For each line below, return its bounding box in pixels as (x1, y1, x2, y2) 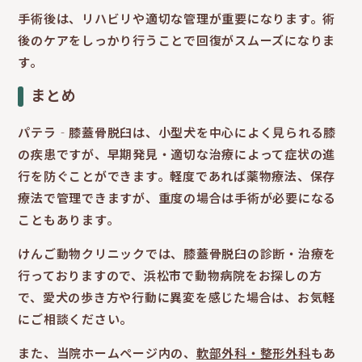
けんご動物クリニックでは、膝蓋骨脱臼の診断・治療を (18, 245, 337, 263)
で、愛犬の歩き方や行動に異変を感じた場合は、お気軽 (18, 288, 336, 306)
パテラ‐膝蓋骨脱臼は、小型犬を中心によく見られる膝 (18, 124, 337, 141)
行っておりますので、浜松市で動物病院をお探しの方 (18, 267, 322, 284)
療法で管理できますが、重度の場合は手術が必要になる (18, 189, 337, 207)
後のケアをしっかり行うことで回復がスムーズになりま (18, 32, 336, 49)
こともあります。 (18, 211, 120, 229)
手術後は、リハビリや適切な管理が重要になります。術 (18, 10, 336, 27)
